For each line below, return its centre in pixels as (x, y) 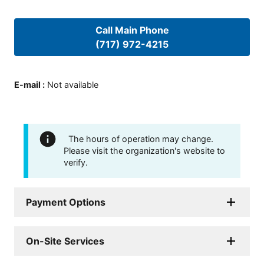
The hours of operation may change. (141, 138)
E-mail (27, 85)
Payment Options (66, 202)
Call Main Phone (132, 30)
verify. (76, 162)
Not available (73, 85)
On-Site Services (65, 241)
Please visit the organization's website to (144, 150)
